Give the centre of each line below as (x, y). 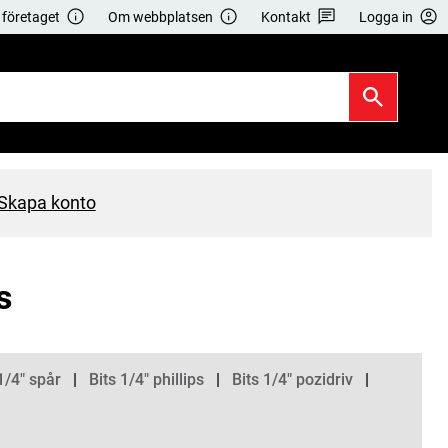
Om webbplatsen (161, 17)
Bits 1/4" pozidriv (292, 380)
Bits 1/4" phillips (146, 380)
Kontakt (286, 17)
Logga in (386, 17)
